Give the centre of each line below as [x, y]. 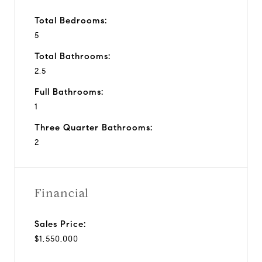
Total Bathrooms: [73, 56]
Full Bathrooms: [69, 92]
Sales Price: [60, 224]
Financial [62, 193]
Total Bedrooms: [71, 20]
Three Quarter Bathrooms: [94, 127]
